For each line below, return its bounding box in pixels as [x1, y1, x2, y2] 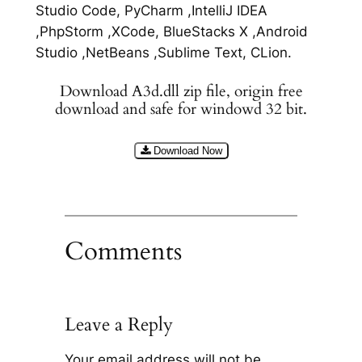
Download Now [153, 144, 222, 157]
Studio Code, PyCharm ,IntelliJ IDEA [35, 2, 267, 19]
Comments [64, 234, 182, 269]
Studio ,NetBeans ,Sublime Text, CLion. [35, 44, 292, 61]
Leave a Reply [64, 312, 173, 338]
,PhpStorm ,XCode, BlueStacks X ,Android [35, 23, 308, 40]
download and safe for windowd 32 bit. [55, 99, 307, 120]
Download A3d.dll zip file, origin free [59, 81, 303, 102]
